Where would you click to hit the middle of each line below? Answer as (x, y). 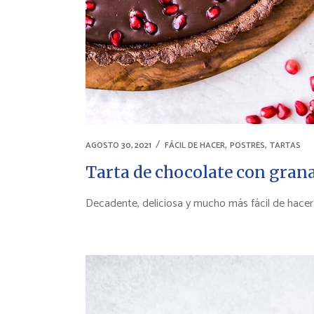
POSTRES (247, 145)
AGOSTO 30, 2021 (118, 145)
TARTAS (285, 145)
